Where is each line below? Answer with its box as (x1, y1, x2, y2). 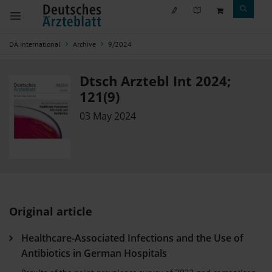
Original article (9, 203, 92, 219)
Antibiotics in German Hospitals (21, 246, 167, 260)
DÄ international (9, 39, 61, 49)
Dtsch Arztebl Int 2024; (80, 72, 231, 90)
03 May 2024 (80, 109, 137, 123)
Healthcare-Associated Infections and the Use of (21, 231, 243, 245)
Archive (73, 39, 96, 49)
